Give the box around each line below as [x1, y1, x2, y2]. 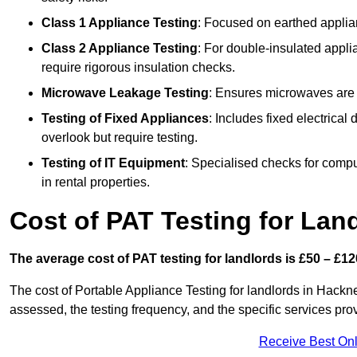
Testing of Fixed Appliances [41, 112, 209, 126]
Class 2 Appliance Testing [41, 41, 198, 56]
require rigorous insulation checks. [41, 61, 235, 75]
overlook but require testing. [41, 131, 198, 145]
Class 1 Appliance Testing [41, 16, 198, 30]
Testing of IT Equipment [41, 156, 185, 171]
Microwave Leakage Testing [41, 86, 209, 100]
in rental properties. [41, 175, 150, 190]
